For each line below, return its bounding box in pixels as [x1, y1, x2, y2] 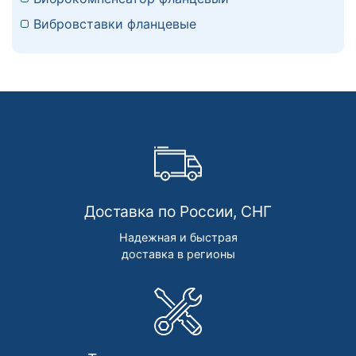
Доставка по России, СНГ [84, 202, 272, 222]
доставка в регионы [121, 247, 235, 261]
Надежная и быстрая [118, 230, 238, 245]
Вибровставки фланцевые [33, 16, 196, 33]
